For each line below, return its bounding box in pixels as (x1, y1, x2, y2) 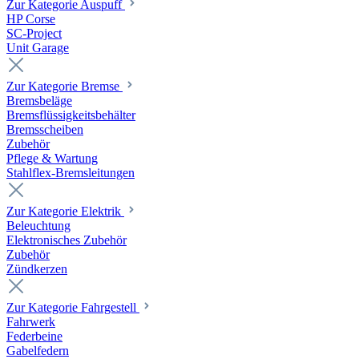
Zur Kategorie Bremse (6, 79, 123, 94)
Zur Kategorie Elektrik (6, 204, 124, 219)
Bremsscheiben (6, 123, 83, 137)
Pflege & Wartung (6, 151, 98, 166)
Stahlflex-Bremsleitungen (6, 166, 135, 180)
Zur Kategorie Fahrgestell (6, 301, 139, 315)
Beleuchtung (6, 219, 71, 233)
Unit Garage (6, 41, 69, 55)
